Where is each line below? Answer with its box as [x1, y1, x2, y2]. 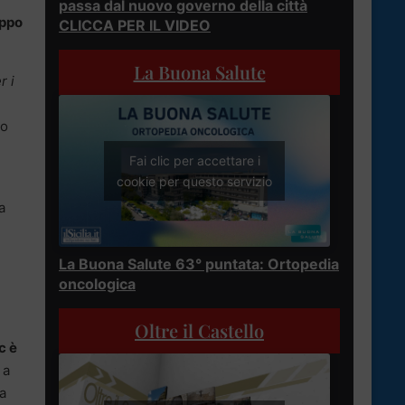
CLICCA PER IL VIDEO [59, 15, 211, 34]
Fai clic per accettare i [128, 153, 260, 169]
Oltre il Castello [135, 318, 264, 344]
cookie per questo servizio [117, 174, 272, 190]
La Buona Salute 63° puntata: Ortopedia [59, 255, 339, 274]
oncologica [59, 275, 136, 294]
